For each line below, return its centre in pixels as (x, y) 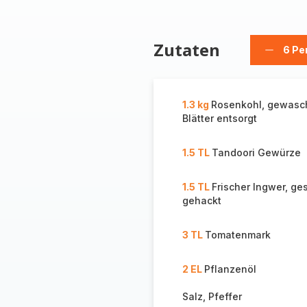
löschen (286, 69)
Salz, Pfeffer (212, 296)
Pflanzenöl (230, 269)
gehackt (201, 200)
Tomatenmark (237, 235)
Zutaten (186, 50)
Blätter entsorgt (219, 118)
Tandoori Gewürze (256, 152)
